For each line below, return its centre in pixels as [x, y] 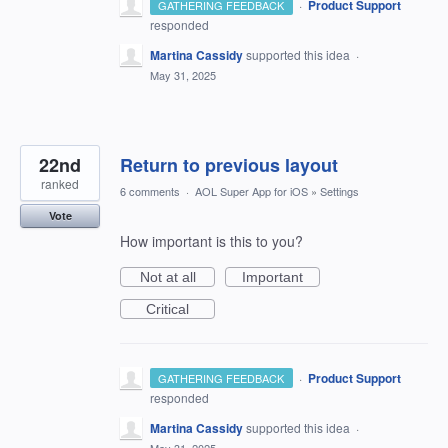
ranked [60, 183]
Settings [339, 191]
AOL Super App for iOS [251, 191]
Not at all [167, 277]
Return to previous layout [229, 165]
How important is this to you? [211, 241]
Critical [167, 309]
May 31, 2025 [183, 75]
